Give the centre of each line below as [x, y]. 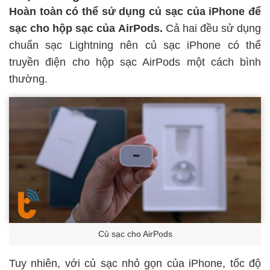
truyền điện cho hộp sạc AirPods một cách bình [135, 62]
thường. [28, 79]
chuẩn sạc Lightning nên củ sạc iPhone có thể [135, 45]
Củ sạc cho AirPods [135, 234]
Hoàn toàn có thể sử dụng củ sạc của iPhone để [135, 11]
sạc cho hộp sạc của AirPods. [86, 28]
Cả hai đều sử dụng [212, 28]
